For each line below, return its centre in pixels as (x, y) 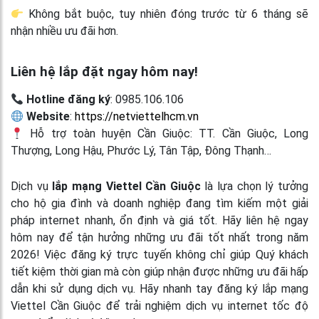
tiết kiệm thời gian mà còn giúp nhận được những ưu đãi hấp (159, 271)
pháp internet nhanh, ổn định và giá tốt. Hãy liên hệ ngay (159, 220)
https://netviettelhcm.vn (137, 116)
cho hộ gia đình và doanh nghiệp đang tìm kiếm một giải (159, 203)
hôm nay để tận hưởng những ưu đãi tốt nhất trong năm (159, 237)
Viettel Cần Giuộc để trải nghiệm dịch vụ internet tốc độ (159, 305)
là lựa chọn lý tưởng (255, 186)
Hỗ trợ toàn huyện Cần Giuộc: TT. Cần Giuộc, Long (166, 133)
